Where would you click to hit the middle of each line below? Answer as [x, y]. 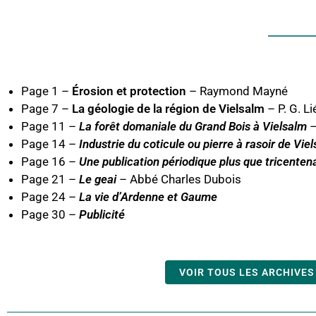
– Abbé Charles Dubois [179, 179]
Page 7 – [47, 109]
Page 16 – [50, 162]
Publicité [102, 214]
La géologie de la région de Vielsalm [168, 109]
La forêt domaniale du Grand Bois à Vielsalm [193, 126]
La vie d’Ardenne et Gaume [148, 197]
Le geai [98, 179]
